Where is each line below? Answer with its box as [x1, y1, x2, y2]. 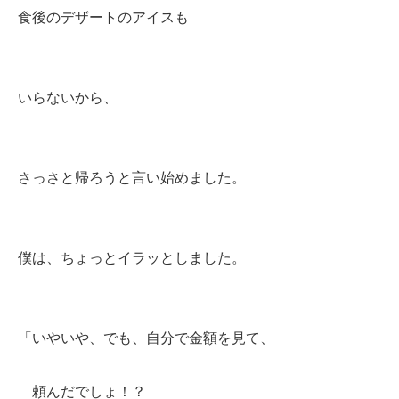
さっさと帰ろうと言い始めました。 [18, 170, 246, 185]
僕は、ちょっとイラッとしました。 [18, 250, 246, 265]
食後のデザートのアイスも [18, 10, 189, 25]
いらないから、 [18, 90, 118, 105]
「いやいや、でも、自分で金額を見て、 [18, 330, 274, 346]
